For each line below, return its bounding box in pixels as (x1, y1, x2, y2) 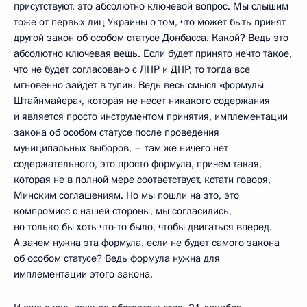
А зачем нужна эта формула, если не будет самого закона (14, 235, 280, 249)
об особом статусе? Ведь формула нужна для (14, 251, 220, 265)
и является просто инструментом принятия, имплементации (14, 109, 288, 123)
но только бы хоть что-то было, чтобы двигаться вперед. (14, 219, 272, 234)
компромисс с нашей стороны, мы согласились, (14, 204, 232, 218)
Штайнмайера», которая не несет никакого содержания (14, 93, 270, 108)
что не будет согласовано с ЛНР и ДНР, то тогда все (14, 62, 250, 76)
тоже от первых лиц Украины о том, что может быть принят (14, 14, 286, 29)
